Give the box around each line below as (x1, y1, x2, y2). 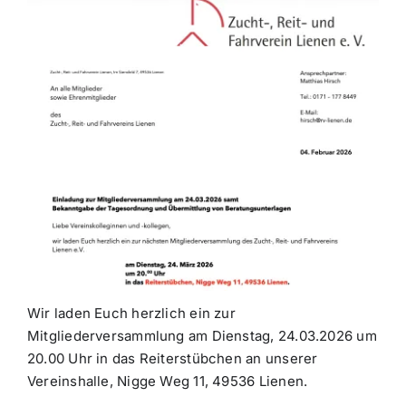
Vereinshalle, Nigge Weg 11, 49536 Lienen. (26, 372, 308, 391)
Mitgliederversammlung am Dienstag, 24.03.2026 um (26, 327, 377, 345)
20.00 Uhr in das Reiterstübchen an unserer (26, 350, 318, 368)
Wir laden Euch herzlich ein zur (26, 304, 236, 323)
